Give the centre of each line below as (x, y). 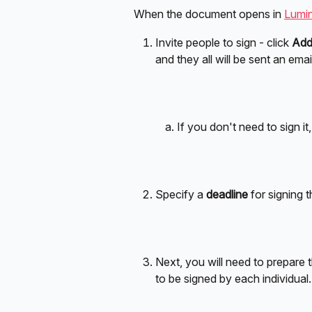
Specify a (181, 195)
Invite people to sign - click (224, 42)
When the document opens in (209, 14)
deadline (227, 195)
